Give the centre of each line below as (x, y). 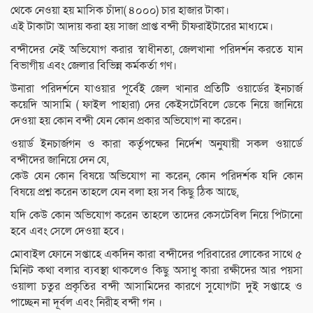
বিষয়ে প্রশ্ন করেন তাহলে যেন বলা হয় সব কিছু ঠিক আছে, (125, 192)
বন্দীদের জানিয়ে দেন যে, (60, 160)
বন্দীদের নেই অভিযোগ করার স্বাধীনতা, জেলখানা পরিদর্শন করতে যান (156, 49)
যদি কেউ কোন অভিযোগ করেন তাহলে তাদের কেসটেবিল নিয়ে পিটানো (156, 215)
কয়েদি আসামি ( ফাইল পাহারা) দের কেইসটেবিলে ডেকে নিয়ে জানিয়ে (156, 104)
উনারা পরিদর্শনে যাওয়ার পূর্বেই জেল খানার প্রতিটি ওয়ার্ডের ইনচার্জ (156, 88)
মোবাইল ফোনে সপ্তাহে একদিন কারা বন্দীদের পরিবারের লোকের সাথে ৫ (156, 254)
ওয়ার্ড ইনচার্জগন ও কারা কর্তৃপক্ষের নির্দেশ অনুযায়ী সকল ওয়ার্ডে (156, 144)
